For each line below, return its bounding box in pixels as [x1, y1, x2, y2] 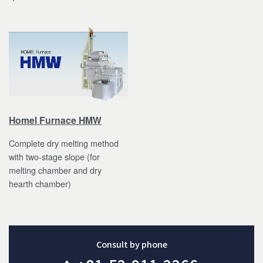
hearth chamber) [9, 177, 72, 190]
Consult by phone [96, 237, 167, 250]
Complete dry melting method [9, 136, 119, 149]
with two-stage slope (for [9, 150, 100, 163]
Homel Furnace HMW [9, 113, 102, 127]
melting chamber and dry [9, 163, 102, 176]
